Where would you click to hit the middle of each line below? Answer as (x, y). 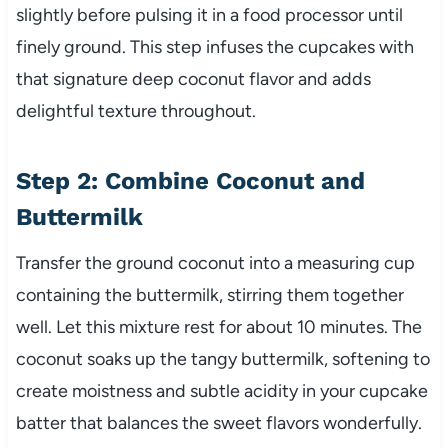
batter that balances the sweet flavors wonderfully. (218, 423)
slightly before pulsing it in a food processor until (209, 15)
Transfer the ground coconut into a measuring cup (215, 263)
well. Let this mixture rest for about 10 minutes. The (218, 327)
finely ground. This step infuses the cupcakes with (214, 47)
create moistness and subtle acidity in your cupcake (221, 391)
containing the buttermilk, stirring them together (209, 295)
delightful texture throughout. (135, 111)
